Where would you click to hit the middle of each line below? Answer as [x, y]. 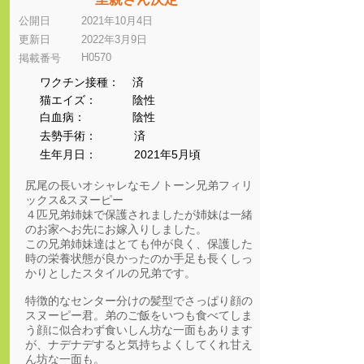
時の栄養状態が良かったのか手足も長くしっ [139, 258]
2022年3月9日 [114, 39]
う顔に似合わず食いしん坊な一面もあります [139, 330]
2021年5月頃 [167, 154]
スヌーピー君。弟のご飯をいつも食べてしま [139, 315]
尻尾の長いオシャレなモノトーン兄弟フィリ [139, 185]
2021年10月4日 [117, 21]
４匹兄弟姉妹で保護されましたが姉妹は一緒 [139, 214]
